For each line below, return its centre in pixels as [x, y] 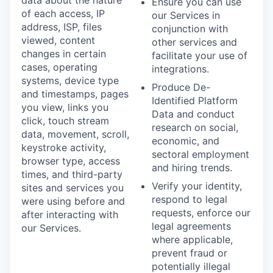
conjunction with [190, 28]
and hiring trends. [192, 167]
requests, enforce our [201, 212]
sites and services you [73, 187]
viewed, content [58, 40]
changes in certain [64, 53]
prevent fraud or [190, 253]
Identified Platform [195, 100]
